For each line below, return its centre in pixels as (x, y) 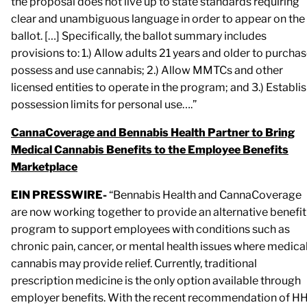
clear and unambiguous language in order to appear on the (158, 19)
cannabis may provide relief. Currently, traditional (134, 263)
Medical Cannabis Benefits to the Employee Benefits (150, 149)
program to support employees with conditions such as (150, 229)
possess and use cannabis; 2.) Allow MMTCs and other (147, 70)
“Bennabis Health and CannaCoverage (205, 195)
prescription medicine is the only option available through (156, 280)
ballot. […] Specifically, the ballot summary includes (139, 36)
